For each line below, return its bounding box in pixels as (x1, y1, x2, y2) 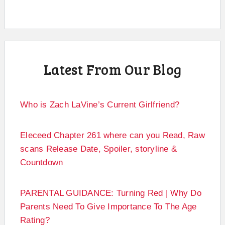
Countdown (20, 157, 63, 167)
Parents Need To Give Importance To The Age (20, 201, 197, 211)
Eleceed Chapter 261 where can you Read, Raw (20, 130, 205, 140)
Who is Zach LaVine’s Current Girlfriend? (20, 99, 179, 109)
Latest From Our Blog (44, 59, 181, 79)
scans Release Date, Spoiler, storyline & (20, 144, 177, 154)
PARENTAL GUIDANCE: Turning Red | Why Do (20, 188, 201, 198)
